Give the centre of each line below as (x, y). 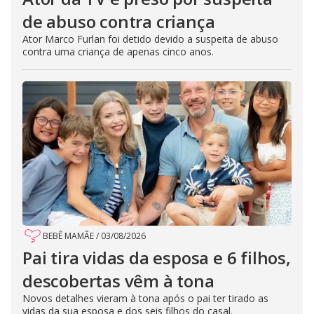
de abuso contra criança (119, 21)
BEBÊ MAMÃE (68, 235)
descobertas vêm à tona (118, 280)
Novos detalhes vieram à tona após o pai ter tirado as (145, 298)
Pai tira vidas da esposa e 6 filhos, (157, 257)
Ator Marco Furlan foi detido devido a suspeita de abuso (150, 39)
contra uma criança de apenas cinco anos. (118, 51)
